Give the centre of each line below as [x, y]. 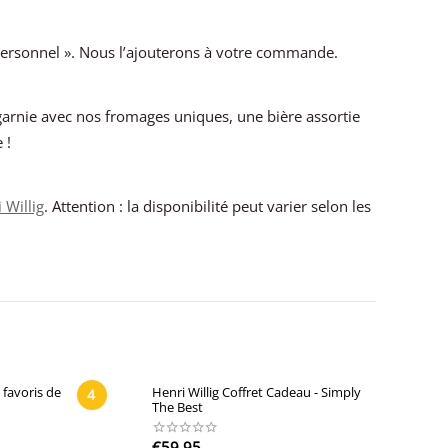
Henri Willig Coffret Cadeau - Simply [256, 391]
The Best [177, 406]
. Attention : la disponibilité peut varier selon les [207, 205]
